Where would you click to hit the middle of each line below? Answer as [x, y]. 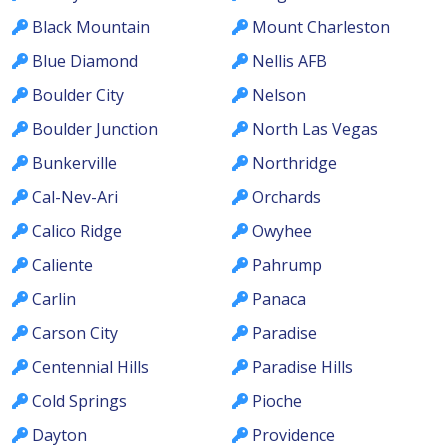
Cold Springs [79, 401]
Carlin [54, 299]
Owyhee [282, 231]
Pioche [277, 401]
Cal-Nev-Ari [75, 197]
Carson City [75, 333]
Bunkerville [74, 163]
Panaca [279, 299]
